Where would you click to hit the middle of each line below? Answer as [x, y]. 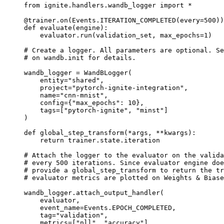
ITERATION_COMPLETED [138, 20]
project [54, 87]
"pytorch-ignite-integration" [128, 87]
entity [52, 80]
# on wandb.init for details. [80, 57]
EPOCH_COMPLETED [142, 207]
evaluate [56, 27]
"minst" [150, 110]
